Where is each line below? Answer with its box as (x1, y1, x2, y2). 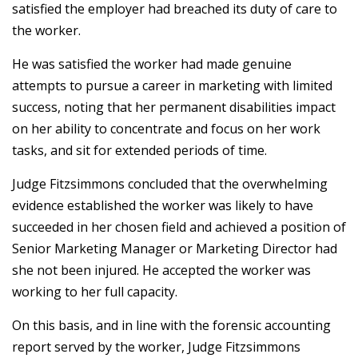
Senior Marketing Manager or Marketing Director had (12, 240, 337, 257)
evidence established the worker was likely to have (12, 197, 313, 214)
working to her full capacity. (12, 283, 177, 300)
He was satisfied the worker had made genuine (12, 55, 292, 73)
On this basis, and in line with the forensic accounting (12, 316, 331, 334)
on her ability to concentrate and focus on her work (12, 120, 320, 137)
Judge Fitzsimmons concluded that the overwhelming (12, 175, 328, 193)
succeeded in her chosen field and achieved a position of (12, 218, 346, 236)
